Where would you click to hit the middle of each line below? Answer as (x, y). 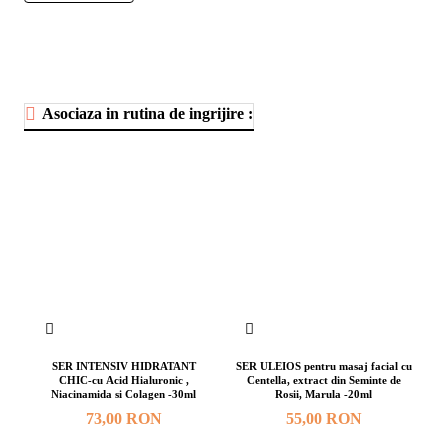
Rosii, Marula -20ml (324, 394)
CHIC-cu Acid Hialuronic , (123, 380)
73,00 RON (123, 419)
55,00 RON (323, 419)
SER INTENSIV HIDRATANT (123, 366)
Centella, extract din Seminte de (323, 380)
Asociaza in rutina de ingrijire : (147, 114)
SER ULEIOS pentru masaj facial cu (323, 366)
